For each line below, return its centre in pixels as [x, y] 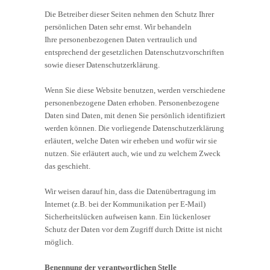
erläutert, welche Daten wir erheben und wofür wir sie [131, 140]
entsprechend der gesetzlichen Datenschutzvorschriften [134, 52]
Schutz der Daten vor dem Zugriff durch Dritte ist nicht [133, 229]
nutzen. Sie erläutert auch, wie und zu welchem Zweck [133, 153]
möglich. [59, 242]
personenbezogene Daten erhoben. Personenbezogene [132, 102]
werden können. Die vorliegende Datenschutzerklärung [134, 128]
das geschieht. [67, 166]
